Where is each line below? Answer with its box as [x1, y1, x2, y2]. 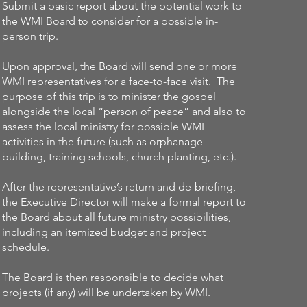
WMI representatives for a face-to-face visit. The [2, 75, 236, 88]
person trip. [2, 29, 59, 42]
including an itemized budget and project [2, 225, 206, 238]
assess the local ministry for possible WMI [2, 120, 205, 133]
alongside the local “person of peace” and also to [2, 105, 247, 118]
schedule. [2, 241, 50, 254]
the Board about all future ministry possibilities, [2, 210, 232, 223]
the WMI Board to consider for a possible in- [2, 14, 219, 27]
